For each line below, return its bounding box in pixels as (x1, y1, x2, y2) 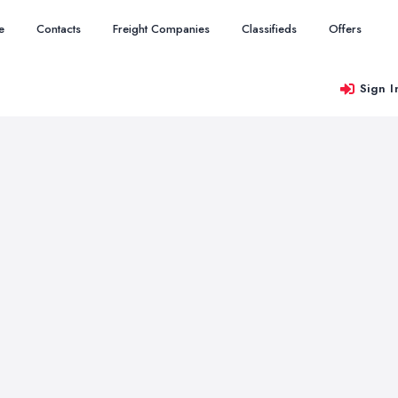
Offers (329, 20, 362, 37)
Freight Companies (113, 20, 210, 37)
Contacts (36, 20, 81, 37)
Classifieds (242, 20, 297, 37)
